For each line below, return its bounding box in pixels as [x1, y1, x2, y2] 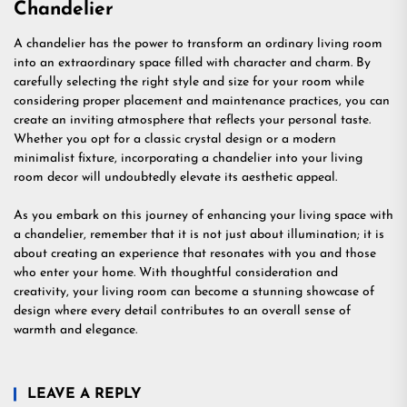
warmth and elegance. [14, 323, 137, 337]
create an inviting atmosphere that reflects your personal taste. [14, 113, 371, 127]
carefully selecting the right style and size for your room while [14, 74, 364, 89]
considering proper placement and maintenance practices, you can [14, 94, 390, 108]
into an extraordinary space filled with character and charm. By [14, 55, 371, 70]
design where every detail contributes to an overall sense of [14, 303, 351, 318]
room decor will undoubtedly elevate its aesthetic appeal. [14, 170, 337, 184]
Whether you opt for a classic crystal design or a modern [14, 132, 336, 146]
